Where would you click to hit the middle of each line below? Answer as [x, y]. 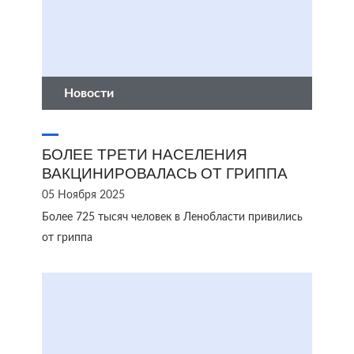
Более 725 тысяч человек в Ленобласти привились [172, 217]
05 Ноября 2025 [83, 195]
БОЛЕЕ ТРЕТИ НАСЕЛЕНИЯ [145, 154]
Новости [89, 93]
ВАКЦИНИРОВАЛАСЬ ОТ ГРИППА [165, 173]
